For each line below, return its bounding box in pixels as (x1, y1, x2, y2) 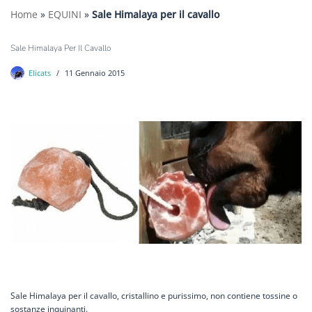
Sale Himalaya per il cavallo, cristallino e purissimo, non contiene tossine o (10, 289, 297, 302)
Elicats (29, 68, 51, 79)
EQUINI (48, 8, 81, 22)
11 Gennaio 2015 (65, 68, 125, 79)
